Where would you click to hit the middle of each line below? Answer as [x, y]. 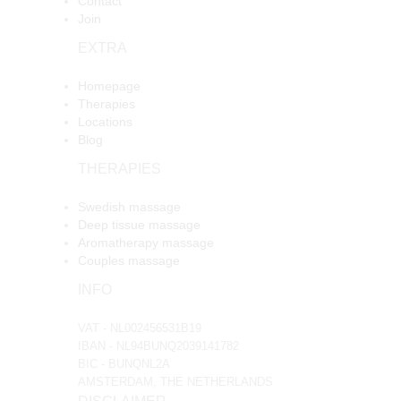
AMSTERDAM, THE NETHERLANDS [175, 381]
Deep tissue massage [139, 224]
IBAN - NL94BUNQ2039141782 [158, 346]
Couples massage [129, 260]
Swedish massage [129, 206]
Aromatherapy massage [146, 242]
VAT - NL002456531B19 [140, 328]
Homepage [109, 85]
